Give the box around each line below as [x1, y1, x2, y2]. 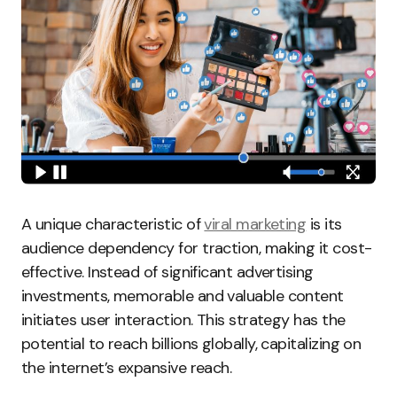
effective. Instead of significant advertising [21, 261, 314, 284]
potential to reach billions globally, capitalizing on [21, 333, 362, 355]
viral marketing [204, 214, 307, 236]
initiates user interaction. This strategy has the [21, 309, 346, 331]
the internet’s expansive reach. [21, 357, 232, 379]
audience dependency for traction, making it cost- [21, 237, 372, 260]
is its [306, 214, 342, 236]
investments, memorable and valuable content [21, 285, 344, 307]
